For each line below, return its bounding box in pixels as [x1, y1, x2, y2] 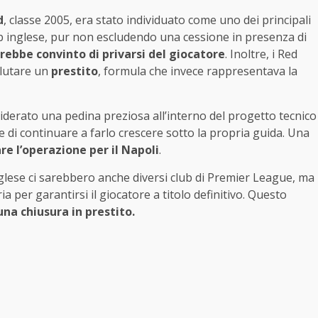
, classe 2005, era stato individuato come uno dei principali [4, 12, 311, 28]
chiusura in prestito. [21, 204, 135, 220]
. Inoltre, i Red [225, 46, 297, 62]
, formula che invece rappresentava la [98, 63, 297, 79]
